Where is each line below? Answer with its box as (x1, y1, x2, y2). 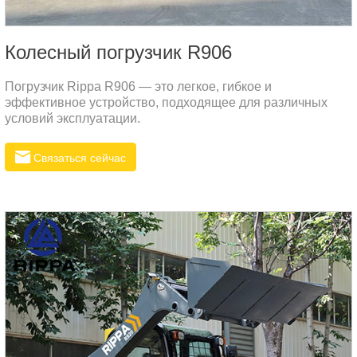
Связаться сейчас (30, 151, 126, 164)
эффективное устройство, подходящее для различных (5, 95, 328, 109)
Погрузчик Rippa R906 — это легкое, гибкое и (5, 79, 272, 93)
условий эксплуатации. (5, 111, 140, 125)
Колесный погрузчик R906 (5, 41, 232, 63)
